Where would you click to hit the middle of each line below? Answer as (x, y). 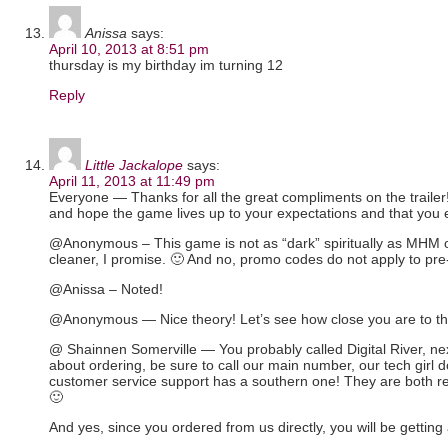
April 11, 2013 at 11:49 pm (132, 180)
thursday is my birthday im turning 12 (166, 64)
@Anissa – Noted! (106, 288)
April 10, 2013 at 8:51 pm (129, 48)
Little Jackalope (134, 164)
